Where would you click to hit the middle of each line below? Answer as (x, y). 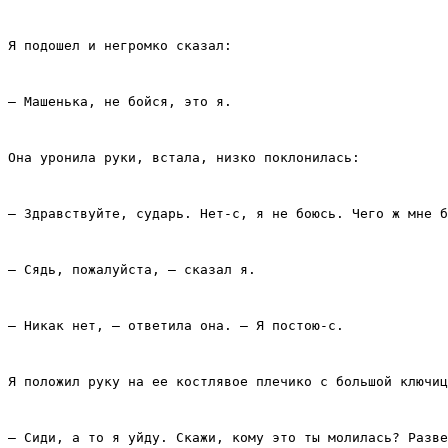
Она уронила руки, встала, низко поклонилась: (184, 158)
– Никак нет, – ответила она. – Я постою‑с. (176, 326)
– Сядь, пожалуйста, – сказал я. (132, 270)
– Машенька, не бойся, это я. (120, 102)
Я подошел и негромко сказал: (120, 46)
